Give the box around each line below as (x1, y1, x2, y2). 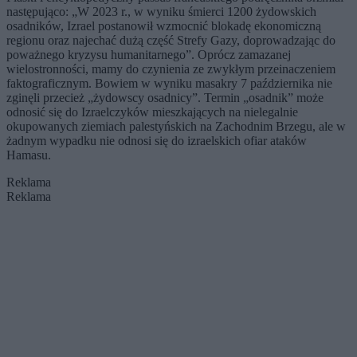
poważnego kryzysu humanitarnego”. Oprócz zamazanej (6, 47, 291, 61)
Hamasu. (6, 147, 54, 162)
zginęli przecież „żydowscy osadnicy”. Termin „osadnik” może (6, 90, 324, 104)
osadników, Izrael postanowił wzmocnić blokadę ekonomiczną (6, 18, 321, 33)
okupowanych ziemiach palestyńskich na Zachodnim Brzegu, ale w (6, 119, 346, 133)
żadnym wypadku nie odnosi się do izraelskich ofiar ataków (6, 133, 307, 147)
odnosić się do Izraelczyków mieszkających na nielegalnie (6, 104, 298, 119)
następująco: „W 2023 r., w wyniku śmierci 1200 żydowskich (6, 4, 316, 18)
